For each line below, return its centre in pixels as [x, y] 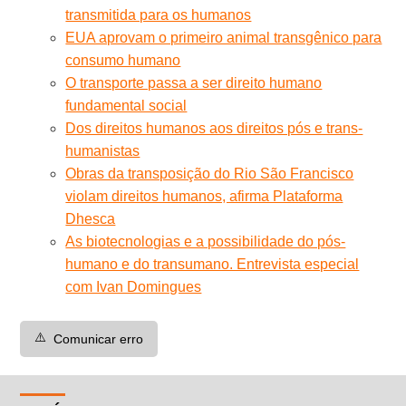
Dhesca [91, 218]
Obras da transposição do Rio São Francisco [210, 173]
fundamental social [126, 105]
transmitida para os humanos [159, 14]
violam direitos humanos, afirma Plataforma [204, 196]
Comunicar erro [99, 338]
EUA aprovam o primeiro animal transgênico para [224, 37]
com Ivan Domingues [134, 286]
